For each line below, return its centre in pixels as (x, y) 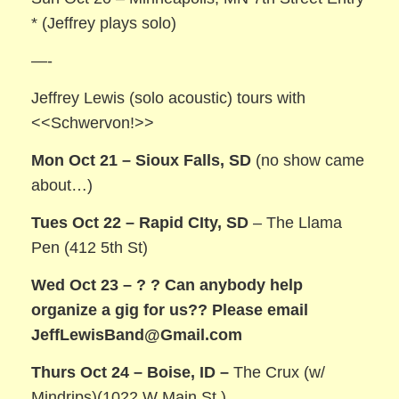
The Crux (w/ (277, 373)
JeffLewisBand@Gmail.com (137, 334)
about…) (62, 185)
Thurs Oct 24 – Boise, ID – (130, 373)
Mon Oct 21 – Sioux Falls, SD (142, 160)
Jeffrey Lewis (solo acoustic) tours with (169, 98)
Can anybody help (234, 285)
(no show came (308, 160)
